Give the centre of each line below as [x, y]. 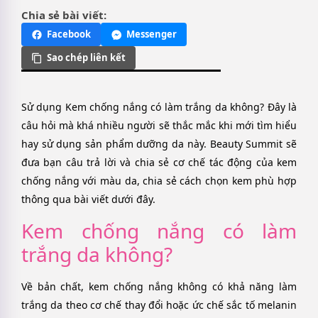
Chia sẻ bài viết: [64, 15]
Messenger [152, 34]
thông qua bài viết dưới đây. [88, 199]
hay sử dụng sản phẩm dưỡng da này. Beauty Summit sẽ [159, 144]
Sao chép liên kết [86, 58]
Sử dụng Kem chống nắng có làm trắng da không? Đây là [159, 107]
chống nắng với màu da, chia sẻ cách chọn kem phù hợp [159, 181]
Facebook [69, 34]
